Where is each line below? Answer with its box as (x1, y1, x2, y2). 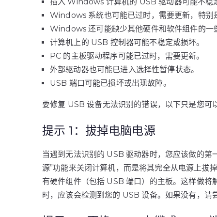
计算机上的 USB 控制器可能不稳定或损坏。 (50, 38, 204, 47)
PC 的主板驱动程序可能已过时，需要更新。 (50, 51, 204, 61)
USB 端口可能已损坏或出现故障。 (50, 78, 171, 88)
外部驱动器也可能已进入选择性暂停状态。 (50, 65, 199, 74)
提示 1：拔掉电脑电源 (42, 124, 155, 138)
